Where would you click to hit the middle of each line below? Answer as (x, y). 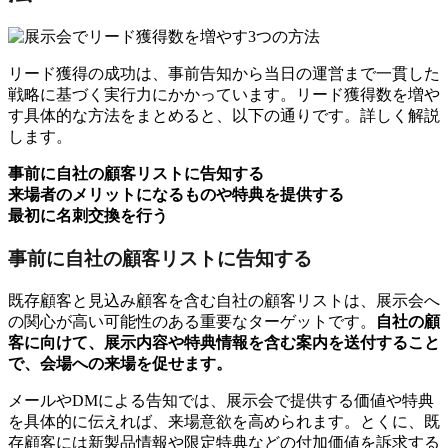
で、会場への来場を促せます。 (120, 363)
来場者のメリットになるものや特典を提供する (176, 195)
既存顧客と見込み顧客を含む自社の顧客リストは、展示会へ (224, 300)
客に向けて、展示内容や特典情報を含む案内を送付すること (224, 342)
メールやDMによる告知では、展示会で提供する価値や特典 (221, 400)
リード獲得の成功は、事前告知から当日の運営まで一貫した (224, 74)
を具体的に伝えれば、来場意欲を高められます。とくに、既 (224, 421)
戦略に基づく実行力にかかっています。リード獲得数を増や (224, 95)
